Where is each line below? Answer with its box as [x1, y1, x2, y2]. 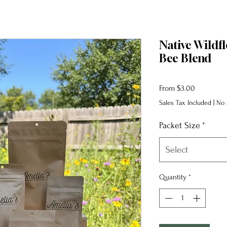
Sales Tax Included [159, 98, 211, 106]
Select [166, 144, 188, 155]
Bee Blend [159, 51, 211, 65]
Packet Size [159, 120, 200, 130]
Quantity [159, 172, 186, 181]
